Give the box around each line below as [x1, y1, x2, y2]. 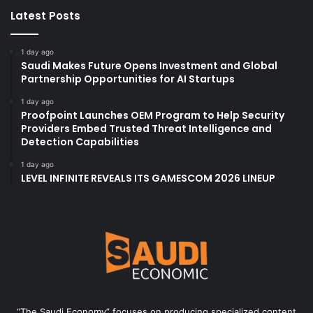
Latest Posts [10, 8, 80, 24]
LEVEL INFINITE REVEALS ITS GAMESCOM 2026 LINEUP [21, 171, 275, 186]
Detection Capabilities [21, 135, 139, 150]
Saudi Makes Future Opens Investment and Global [21, 59, 277, 73]
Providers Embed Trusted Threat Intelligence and [21, 122, 272, 136]
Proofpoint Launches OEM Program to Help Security [21, 108, 284, 123]
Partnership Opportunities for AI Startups [21, 72, 235, 87]
